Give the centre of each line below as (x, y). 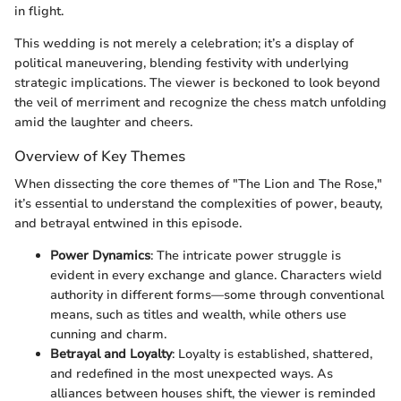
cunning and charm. (108, 335)
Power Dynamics (100, 256)
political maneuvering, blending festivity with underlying (182, 64)
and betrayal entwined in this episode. (128, 224)
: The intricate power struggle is (246, 256)
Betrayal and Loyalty (111, 354)
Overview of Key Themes (100, 157)
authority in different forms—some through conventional (217, 295)
